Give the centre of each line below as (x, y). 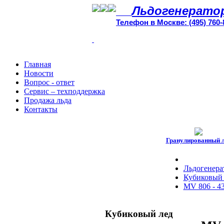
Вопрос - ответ (49, 82)
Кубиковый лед (139, 213)
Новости (39, 73)
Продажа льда (48, 100)
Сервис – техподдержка (64, 91)
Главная (37, 64)
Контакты (41, 109)
